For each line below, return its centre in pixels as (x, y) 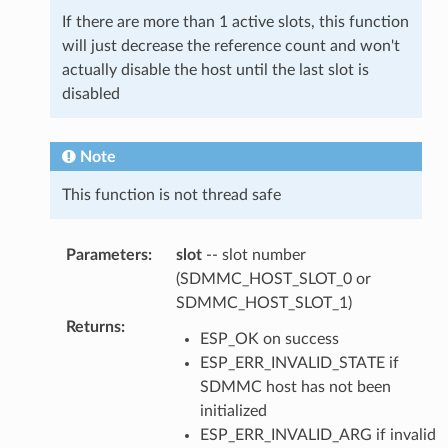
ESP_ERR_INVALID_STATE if (299, 362)
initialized (233, 410)
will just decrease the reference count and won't (230, 45)
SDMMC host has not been (295, 386)
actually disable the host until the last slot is (215, 69)
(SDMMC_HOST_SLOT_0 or (273, 278)
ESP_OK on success (269, 338)
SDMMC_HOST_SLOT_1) (263, 302)
